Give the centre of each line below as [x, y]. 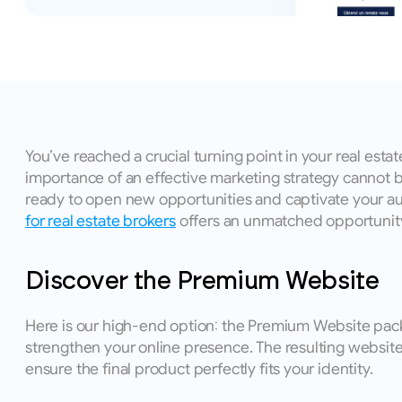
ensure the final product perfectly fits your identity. [201, 369]
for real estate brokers [100, 221]
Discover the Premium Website [202, 282]
